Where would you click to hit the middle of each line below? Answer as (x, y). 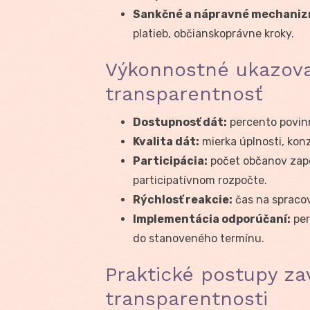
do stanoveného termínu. (199, 238)
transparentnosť (184, 93)
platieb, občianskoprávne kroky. (213, 33)
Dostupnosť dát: (180, 122)
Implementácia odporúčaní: (212, 219)
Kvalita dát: (166, 141)
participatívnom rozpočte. (200, 180)
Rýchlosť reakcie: (183, 199)
